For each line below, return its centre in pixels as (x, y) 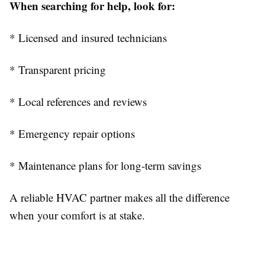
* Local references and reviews (78, 101)
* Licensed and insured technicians (88, 38)
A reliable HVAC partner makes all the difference (119, 197)
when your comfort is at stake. (77, 215)
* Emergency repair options (72, 133)
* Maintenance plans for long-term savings (105, 165)
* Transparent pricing (58, 70)
